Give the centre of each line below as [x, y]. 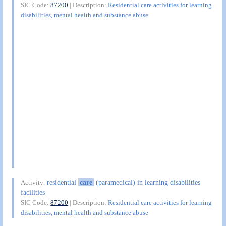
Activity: [34, 183]
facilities [33, 192]
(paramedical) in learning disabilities [147, 182]
